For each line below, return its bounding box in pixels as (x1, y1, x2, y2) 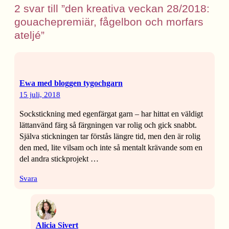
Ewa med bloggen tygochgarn (19, 79, 123, 88)
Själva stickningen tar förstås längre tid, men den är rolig (19, 132, 200, 141)
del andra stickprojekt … (19, 154, 99, 164)
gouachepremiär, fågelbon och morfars (14, 16, 203, 28)
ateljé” (14, 29, 44, 41)
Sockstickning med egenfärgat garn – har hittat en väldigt (19, 109, 203, 119)
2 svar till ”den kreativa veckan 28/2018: (14, 3, 210, 15)
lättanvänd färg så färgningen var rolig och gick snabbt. (19, 121, 197, 130)
